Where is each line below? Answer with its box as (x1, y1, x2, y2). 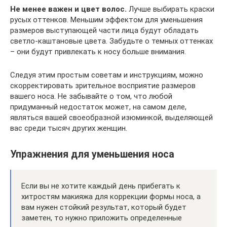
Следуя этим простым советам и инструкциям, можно (10, 70, 203, 80)
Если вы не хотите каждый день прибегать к (21, 181, 180, 191)
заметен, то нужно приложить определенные (21, 213, 182, 222)
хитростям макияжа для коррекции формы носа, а (21, 192, 201, 201)
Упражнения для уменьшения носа (10, 148, 174, 160)
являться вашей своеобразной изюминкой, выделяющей (10, 113, 213, 123)
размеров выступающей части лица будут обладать (10, 26, 199, 35)
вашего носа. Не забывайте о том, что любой (10, 92, 172, 101)
